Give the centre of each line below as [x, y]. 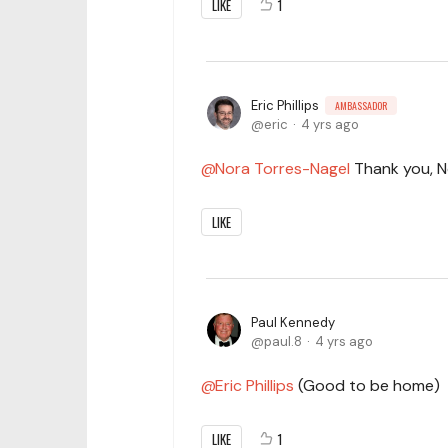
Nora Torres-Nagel [282, 168]
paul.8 [283, 341]
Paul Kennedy [293, 322]
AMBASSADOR [361, 105]
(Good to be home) [367, 385]
